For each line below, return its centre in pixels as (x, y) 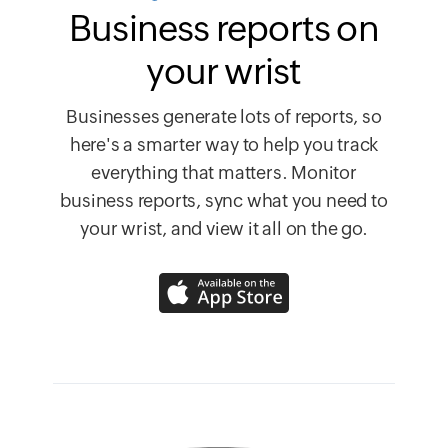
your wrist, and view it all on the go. (224, 229)
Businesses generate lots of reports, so (224, 117)
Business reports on (224, 29)
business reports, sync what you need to (224, 201)
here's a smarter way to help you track (224, 145)
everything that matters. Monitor (224, 173)
